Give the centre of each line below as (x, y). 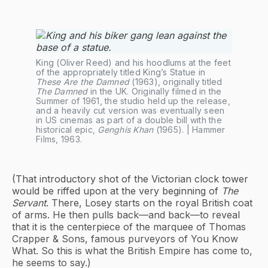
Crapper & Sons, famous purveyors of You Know (125, 239)
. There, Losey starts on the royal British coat (149, 203)
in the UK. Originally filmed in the (155, 92)
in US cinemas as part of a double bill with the (129, 120)
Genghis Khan (126, 130)
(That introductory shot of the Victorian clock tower (130, 179)
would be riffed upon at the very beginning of (117, 191)
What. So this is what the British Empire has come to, (132, 251)
